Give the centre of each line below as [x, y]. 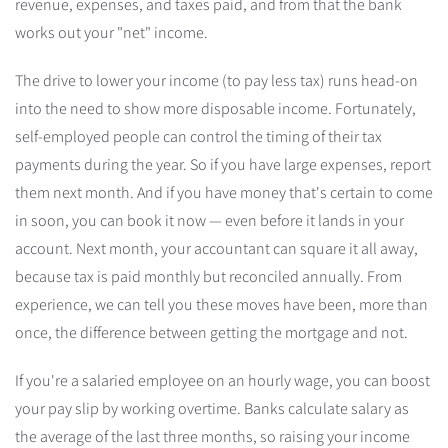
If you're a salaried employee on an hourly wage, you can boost [222, 380]
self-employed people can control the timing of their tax [198, 136]
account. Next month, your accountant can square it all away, [216, 248]
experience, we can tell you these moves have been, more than [221, 304]
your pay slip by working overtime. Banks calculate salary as [212, 408]
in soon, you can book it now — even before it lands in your [209, 220]
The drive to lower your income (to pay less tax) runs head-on [216, 80]
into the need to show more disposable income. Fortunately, [215, 108]
